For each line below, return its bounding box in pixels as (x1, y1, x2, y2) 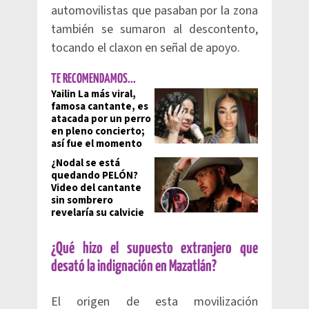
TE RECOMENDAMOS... (51, 72, 136, 86)
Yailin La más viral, (51, 87, 136, 101)
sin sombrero (51, 193, 113, 208)
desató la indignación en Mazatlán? (51, 259, 217, 275)
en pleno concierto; (51, 124, 145, 139)
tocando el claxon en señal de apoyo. (51, 39, 243, 57)
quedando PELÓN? (51, 168, 138, 183)
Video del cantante (51, 181, 141, 195)
